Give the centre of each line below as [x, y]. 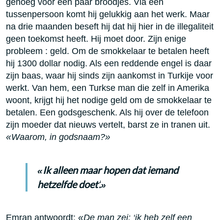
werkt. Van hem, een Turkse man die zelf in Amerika [108, 88]
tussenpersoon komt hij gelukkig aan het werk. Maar [108, 14]
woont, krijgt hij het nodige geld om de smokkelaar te [109, 100]
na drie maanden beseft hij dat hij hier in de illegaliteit [110, 27]
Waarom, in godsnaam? [58, 137]
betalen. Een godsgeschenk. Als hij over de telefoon [107, 112]
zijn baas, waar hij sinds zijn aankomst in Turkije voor [110, 76]
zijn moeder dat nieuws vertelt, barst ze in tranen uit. [108, 125]
